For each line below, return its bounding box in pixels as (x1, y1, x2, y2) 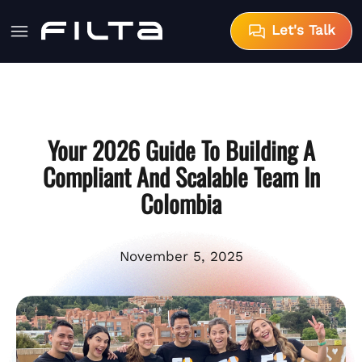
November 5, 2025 (119, 247, 243, 264)
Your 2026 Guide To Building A (47, 131, 315, 168)
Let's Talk (267, 22, 335, 38)
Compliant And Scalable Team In (42, 158, 320, 195)
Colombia (141, 184, 221, 221)
